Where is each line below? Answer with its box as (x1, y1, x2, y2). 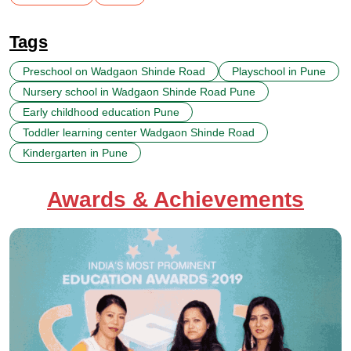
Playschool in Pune (232, 64, 326, 78)
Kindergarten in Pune (23, 146, 128, 159)
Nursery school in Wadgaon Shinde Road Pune (23, 85, 255, 98)
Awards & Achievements (47, 186, 304, 212)
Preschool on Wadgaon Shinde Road (23, 64, 205, 78)
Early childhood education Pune (23, 105, 179, 118)
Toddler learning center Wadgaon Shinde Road (23, 125, 255, 139)
